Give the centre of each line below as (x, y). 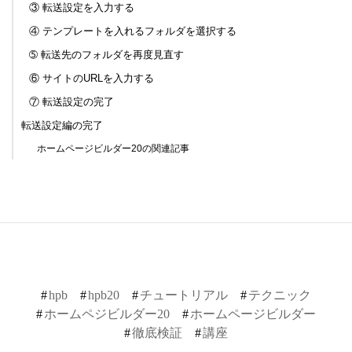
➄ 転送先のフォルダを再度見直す (106, 54)
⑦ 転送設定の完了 (71, 101)
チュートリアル (184, 295)
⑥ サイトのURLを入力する (91, 78)
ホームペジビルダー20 (107, 313)
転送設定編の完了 (62, 125)
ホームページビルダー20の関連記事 (113, 148)
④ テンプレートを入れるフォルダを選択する (132, 31)
